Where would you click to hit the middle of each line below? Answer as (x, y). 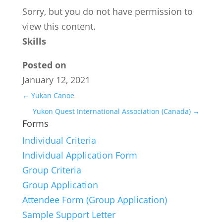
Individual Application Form (80, 155)
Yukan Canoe (52, 95)
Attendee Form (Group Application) (94, 200)
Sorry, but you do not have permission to (107, 11)
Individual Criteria (59, 140)
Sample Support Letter (69, 215)
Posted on (44, 65)
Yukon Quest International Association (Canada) (113, 111)
